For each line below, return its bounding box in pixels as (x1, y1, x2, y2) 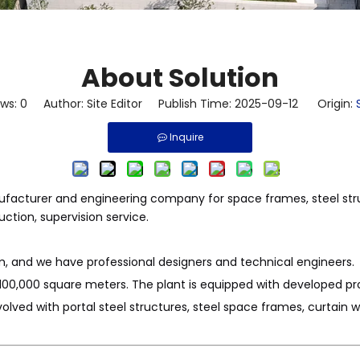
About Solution (81, 59, 279, 96)
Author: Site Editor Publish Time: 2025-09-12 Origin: (27, 96, 356, 112)
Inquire (169, 130, 203, 144)
